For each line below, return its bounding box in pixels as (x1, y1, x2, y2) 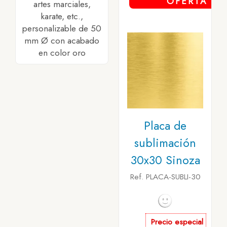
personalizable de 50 (22, 22, 101, 35)
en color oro (38, 47, 86, 59)
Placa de (144, 117, 186, 135)
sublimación (134, 134, 196, 152)
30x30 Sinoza (130, 152, 200, 169)
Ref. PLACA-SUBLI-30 (130, 171, 201, 183)
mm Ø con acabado (24, 34, 99, 47)
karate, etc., (41, 10, 83, 23)
